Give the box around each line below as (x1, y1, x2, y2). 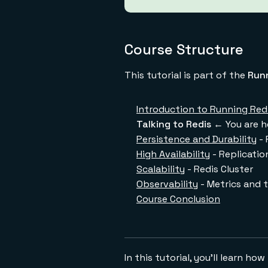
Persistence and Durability (136, 133, 257, 145)
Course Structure (124, 40, 243, 59)
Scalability (136, 163, 185, 175)
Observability (136, 178, 198, 190)
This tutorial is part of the (124, 69, 248, 81)
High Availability (136, 148, 210, 160)
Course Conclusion (136, 193, 220, 205)
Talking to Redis (136, 118, 211, 130)
